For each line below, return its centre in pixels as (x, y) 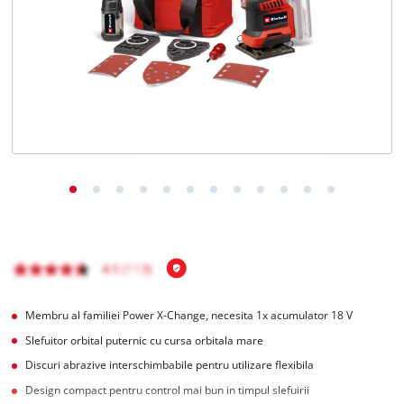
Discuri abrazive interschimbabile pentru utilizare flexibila (170, 365)
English (69, 82)
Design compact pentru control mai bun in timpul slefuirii (168, 390)
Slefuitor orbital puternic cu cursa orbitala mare (145, 340)
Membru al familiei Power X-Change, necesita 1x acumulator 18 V (189, 315)
